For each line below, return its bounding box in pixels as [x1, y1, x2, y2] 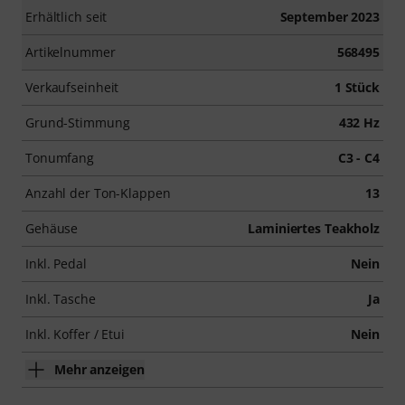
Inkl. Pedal [25, 254, 87, 272]
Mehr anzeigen [54, 360, 145, 378]
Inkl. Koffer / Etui [25, 325, 125, 343]
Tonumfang [25, 148, 95, 166]
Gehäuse [25, 219, 79, 237]
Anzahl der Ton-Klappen [25, 184, 171, 202]
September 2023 [279, 7, 380, 25]
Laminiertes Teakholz [248, 219, 380, 237]
